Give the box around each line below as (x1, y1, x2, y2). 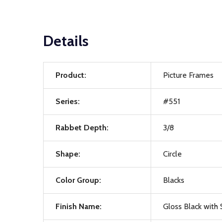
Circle (163, 149, 182, 159)
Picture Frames (163, 70, 214, 80)
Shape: (55, 149, 80, 159)
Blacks (163, 175, 184, 185)
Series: (55, 97, 80, 106)
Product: (55, 70, 86, 80)
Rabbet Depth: (55, 123, 109, 132)
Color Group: (55, 175, 101, 185)
